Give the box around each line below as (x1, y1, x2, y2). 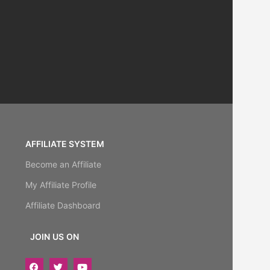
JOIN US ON (30, 231, 80, 242)
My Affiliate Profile (25, 180, 96, 190)
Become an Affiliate (25, 159, 101, 170)
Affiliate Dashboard (25, 200, 101, 211)
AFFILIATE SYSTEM (25, 139, 104, 149)
